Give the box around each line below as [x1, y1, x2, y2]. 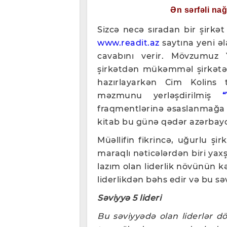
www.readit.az [97, 37, 160, 48]
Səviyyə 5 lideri [97, 193, 161, 203]
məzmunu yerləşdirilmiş [97, 90, 222, 100]
